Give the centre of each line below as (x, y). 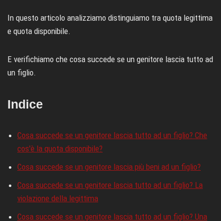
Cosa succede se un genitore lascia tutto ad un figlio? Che (112, 135)
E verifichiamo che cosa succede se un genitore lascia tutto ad (110, 59)
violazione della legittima (58, 198)
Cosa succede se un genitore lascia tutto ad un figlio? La (110, 185)
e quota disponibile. (39, 31)
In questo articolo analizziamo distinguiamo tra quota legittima (110, 18)
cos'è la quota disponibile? (60, 148)
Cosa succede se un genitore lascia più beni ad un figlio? (109, 166)
